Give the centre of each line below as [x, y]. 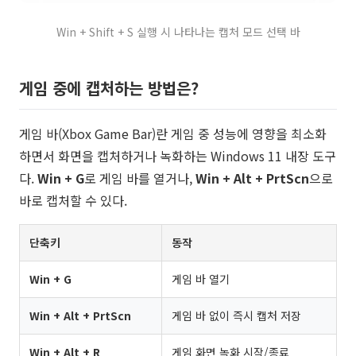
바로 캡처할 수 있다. [73, 201]
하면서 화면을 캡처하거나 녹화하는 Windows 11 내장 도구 [178, 156]
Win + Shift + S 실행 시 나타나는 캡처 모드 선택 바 [178, 32]
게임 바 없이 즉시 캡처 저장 [236, 316]
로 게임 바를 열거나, [140, 178]
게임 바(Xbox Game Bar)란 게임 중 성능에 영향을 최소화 [173, 134]
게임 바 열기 [201, 279]
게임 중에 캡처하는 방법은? [109, 88]
